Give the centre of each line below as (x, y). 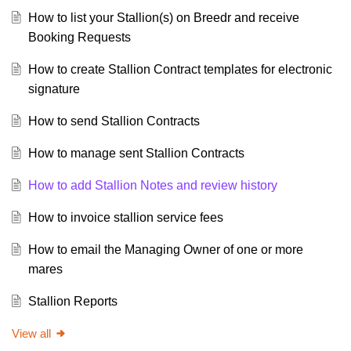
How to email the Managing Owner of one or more (165, 250)
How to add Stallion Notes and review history (152, 186)
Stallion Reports (72, 302)
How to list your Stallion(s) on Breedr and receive (163, 18)
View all (31, 334)
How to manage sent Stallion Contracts (136, 154)
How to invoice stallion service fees (125, 218)
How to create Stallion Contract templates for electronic (180, 70)
